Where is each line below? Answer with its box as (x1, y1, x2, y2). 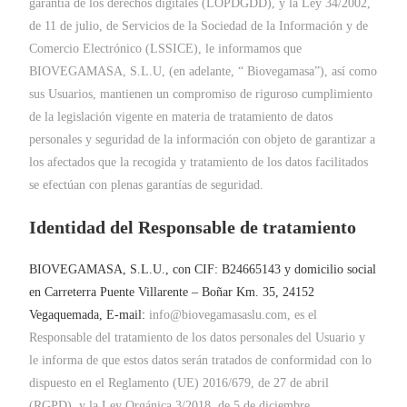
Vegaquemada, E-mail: (29, 308, 150, 322)
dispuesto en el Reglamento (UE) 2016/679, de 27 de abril (29, 376, 330, 390)
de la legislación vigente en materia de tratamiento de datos (29, 110, 333, 124)
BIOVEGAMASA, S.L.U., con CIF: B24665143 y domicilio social (29, 263, 377, 276)
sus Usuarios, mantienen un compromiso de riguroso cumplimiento (29, 87, 373, 101)
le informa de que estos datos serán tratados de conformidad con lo (29, 353, 372, 367)
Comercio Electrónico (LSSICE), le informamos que (29, 42, 303, 55)
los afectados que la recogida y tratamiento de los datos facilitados (29, 155, 369, 169)
